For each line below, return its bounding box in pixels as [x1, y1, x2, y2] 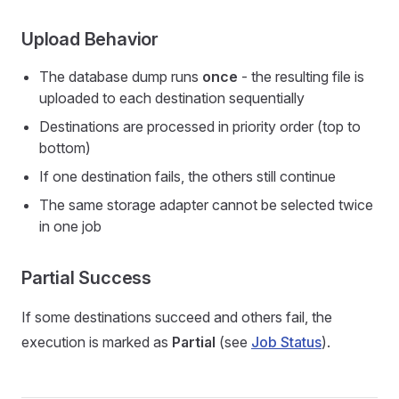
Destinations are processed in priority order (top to [39, 118, 361, 135]
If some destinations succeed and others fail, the [21, 308, 332, 326]
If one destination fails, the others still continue [39, 167, 336, 185]
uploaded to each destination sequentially [39, 89, 305, 107]
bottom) [39, 139, 91, 157]
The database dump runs [39, 68, 202, 85]
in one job [39, 217, 102, 235]
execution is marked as [21, 333, 172, 351]
